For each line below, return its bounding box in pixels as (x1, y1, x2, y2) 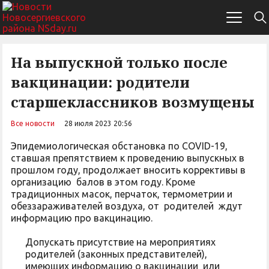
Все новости (11, 119, 55, 127)
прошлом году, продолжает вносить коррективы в (11, 165, 246, 175)
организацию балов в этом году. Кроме (11, 177, 195, 187)
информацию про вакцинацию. (11, 213, 153, 223)
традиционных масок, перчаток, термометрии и (11, 189, 232, 199)
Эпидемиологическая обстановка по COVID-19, (11, 141, 228, 151)
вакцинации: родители (11, 72, 190, 92)
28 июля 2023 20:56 (64, 119, 132, 127)
